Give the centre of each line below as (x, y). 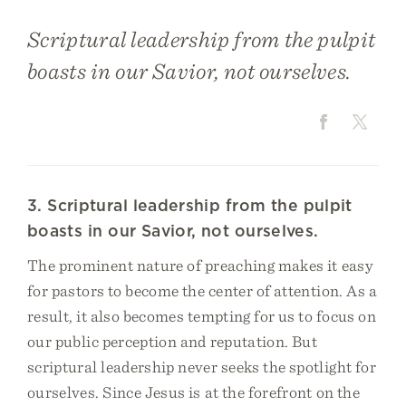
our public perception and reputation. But (173, 341)
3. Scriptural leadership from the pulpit (190, 205)
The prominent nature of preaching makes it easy (200, 265)
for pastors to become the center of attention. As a (203, 290)
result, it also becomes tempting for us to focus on (202, 316)
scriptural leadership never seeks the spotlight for (202, 367)
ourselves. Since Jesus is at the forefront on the (193, 392)
